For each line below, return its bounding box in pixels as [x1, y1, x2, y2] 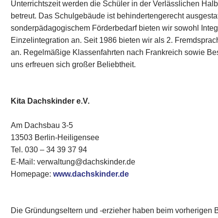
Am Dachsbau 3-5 [11, 120, 73, 131]
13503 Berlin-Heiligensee [11, 132, 100, 143]
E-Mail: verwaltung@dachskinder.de [11, 156, 136, 167]
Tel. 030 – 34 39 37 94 [11, 144, 88, 155]
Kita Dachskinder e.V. [11, 95, 90, 107]
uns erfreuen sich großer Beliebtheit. [11, 59, 136, 70]
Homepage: [11, 168, 54, 180]
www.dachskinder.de [53, 168, 129, 180]
